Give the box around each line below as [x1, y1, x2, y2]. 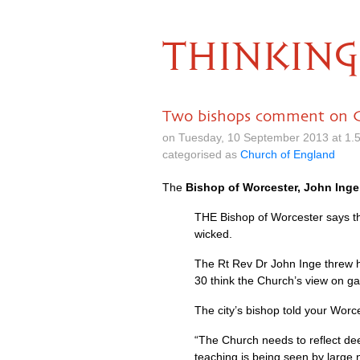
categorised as [162, 148, 240, 161]
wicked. [194, 227, 232, 240]
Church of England [240, 148, 335, 161]
